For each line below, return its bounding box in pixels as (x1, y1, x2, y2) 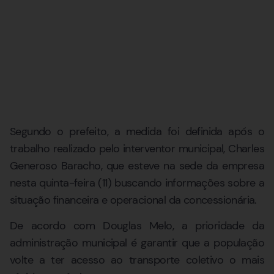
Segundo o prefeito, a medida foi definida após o (10, 124, 264, 139)
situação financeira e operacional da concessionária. (10, 192, 257, 207)
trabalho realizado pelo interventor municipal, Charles (10, 141, 264, 156)
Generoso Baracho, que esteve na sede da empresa (10, 158, 264, 173)
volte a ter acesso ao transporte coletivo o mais (10, 253, 264, 268)
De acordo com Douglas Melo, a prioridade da (10, 218, 264, 234)
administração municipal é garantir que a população (10, 235, 264, 251)
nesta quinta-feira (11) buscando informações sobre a (10, 175, 264, 190)
